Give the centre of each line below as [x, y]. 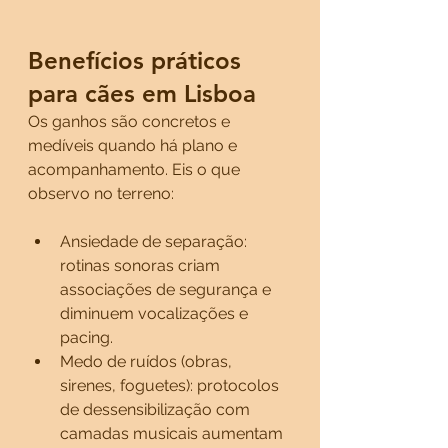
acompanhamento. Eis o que [136, 169]
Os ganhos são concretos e [131, 121]
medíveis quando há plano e [134, 145]
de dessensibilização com [157, 409]
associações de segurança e [167, 289]
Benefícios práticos [138, 60]
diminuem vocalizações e [156, 313]
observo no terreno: [101, 193]
